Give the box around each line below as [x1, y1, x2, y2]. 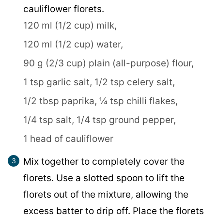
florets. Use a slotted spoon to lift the [23, 172, 185, 184]
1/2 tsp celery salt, [94, 76, 175, 88]
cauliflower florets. [23, 3, 104, 15]
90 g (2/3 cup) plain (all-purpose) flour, [23, 57, 194, 69]
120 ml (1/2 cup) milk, [23, 19, 117, 31]
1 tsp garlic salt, [23, 76, 92, 88]
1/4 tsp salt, [23, 114, 74, 125]
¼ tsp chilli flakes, [99, 95, 178, 107]
